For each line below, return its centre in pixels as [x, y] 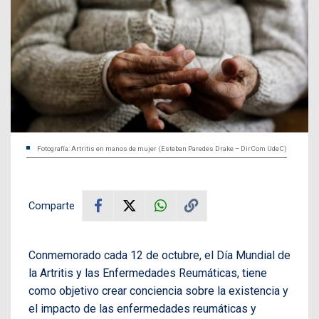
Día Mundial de [253, 255]
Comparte [52, 205]
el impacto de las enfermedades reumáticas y [142, 308]
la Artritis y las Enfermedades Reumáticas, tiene [148, 273]
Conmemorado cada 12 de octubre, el [122, 255]
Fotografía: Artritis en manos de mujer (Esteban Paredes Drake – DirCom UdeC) [162, 148]
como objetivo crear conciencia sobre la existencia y [158, 291]
